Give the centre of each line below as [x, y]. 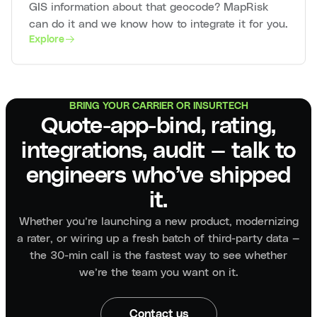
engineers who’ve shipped [158, 175]
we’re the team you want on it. [158, 272]
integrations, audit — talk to [158, 151]
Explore [47, 39]
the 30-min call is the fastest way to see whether [158, 255]
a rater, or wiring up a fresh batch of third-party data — [158, 238]
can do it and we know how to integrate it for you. [158, 23]
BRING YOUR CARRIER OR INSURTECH [158, 106]
